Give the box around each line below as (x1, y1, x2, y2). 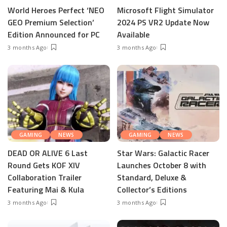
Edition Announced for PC (8, 28, 100, 41)
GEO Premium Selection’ (8, 16, 94, 29)
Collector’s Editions (117, 183, 187, 196)
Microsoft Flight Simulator (117, 4, 214, 17)
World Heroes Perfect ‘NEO (8, 4, 104, 17)
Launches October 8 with (117, 159, 206, 171)
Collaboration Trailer (8, 171, 82, 183)
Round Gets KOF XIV (8, 159, 80, 171)
